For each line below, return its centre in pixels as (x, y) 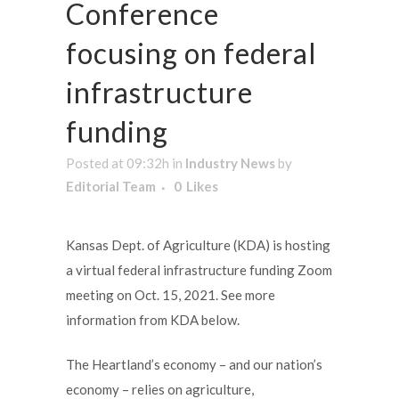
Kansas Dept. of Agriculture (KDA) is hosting (198, 245)
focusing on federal (191, 53)
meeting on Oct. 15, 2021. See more (171, 295)
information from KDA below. (153, 320)
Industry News (230, 163)
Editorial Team (111, 187)
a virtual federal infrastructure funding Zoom (199, 270)
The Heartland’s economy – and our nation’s (194, 365)
